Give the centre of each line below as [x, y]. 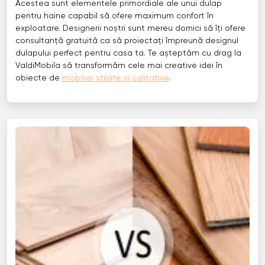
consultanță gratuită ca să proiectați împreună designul [127, 41]
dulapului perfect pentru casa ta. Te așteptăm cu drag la [128, 54]
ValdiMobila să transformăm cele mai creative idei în [119, 66]
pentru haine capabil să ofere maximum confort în [114, 16]
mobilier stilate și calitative [115, 78]
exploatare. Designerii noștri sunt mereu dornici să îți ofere [130, 29]
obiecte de [38, 78]
